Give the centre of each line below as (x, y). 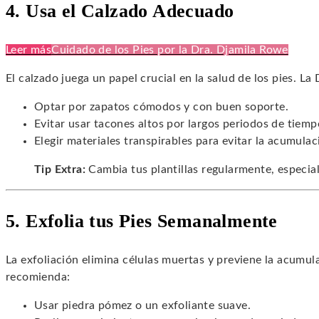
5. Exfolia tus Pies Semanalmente (142, 221)
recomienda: (38, 277)
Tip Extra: (60, 170)
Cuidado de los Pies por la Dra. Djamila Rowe (170, 50)
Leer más (29, 50)
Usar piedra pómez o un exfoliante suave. (142, 306)
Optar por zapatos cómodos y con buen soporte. (161, 107)
